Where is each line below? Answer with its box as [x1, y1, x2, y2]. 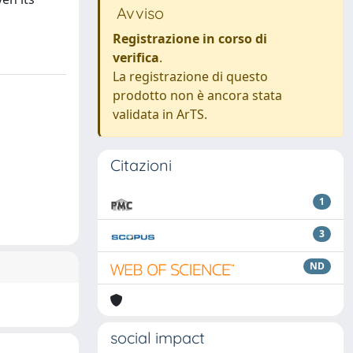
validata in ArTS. [113, 106, 207, 123]
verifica [113, 49, 159, 66]
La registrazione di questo [113, 68, 268, 85]
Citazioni [110, 155, 172, 175]
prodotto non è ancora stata [113, 87, 282, 104]
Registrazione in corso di [113, 30, 267, 47]
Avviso [113, 3, 164, 23]
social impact [110, 328, 205, 347]
